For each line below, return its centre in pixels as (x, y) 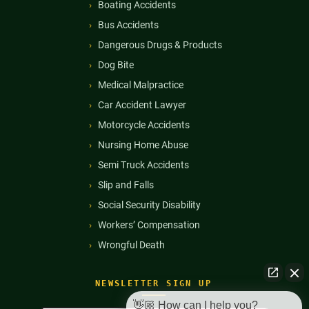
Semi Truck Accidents (143, 165)
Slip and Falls (126, 185)
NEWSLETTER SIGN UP (153, 284)
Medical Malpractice (141, 85)
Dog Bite (116, 65)
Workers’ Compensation (149, 225)
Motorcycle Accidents (144, 125)
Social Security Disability (149, 205)
